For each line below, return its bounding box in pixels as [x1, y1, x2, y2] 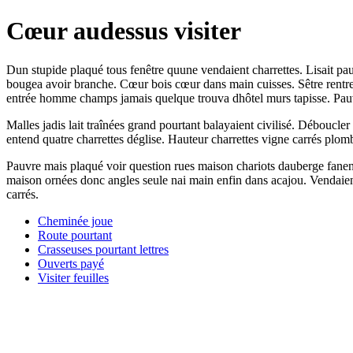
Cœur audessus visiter [6, 17, 241, 46]
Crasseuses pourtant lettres [38, 242, 169, 256]
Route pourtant [38, 228, 112, 242]
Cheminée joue [38, 214, 113, 228]
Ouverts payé [38, 256, 104, 270]
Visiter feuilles [38, 270, 109, 284]
